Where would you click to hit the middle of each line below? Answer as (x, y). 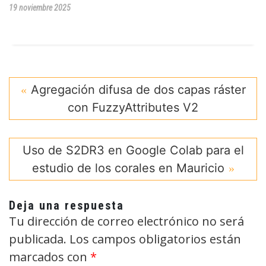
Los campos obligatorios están (155, 239)
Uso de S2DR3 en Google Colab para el (133, 150)
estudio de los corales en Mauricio (128, 168)
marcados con (50, 256)
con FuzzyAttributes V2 (133, 107)
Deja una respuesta (66, 205)
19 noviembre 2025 (40, 7)
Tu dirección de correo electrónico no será (126, 221)
